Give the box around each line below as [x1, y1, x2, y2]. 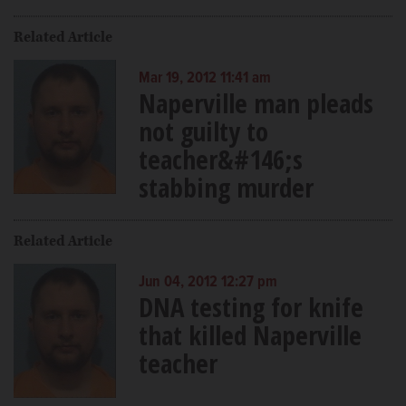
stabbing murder [138, 169, 314, 205]
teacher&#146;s [138, 140, 303, 177]
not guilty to [138, 112, 268, 149]
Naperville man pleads [138, 84, 373, 121]
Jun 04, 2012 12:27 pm [138, 272, 277, 293]
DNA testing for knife [138, 288, 363, 324]
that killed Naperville [138, 316, 362, 353]
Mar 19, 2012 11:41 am [138, 68, 271, 89]
